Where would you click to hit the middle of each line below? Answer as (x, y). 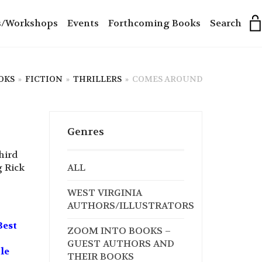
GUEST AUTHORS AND (120, 244)
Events (83, 23)
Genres (85, 132)
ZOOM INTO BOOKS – (119, 231)
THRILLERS (97, 79)
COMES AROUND (167, 79)
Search (226, 23)
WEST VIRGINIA (104, 193)
